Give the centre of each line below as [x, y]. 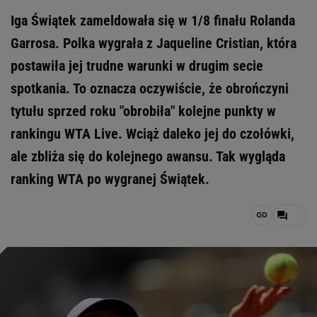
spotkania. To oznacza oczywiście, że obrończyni [150, 88]
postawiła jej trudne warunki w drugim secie [137, 66]
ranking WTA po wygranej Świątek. [110, 179]
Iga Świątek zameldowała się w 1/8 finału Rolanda [153, 21]
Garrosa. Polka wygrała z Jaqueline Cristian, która [154, 43]
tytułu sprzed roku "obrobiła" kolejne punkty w [143, 111]
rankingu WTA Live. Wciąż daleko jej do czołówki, [152, 134]
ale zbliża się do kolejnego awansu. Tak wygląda [148, 156]
